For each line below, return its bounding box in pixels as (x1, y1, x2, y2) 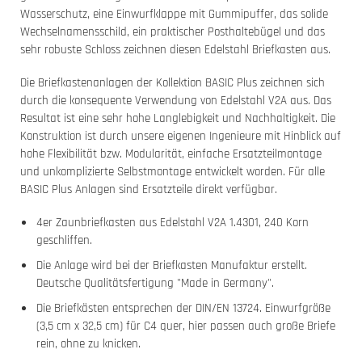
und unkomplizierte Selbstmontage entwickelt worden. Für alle (20, 164, 325, 180)
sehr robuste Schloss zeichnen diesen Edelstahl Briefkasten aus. (20, 42, 330, 58)
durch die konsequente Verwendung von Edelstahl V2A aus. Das (20, 93, 331, 109)
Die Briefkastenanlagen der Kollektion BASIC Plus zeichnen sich (20, 75, 325, 91)
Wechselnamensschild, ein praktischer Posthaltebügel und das (20, 24, 325, 40)
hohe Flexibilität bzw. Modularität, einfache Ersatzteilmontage (20, 146, 322, 162)
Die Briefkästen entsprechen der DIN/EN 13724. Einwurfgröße (36, 301, 330, 317)
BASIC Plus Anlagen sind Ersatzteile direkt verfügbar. (20, 182, 277, 198)
